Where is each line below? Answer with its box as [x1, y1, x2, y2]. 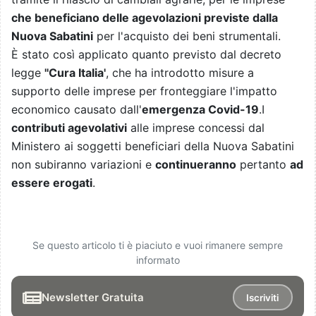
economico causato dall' [11, 102, 142, 117]
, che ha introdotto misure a [106, 66, 254, 80]
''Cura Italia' [44, 66, 106, 80]
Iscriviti [246, 291, 279, 303]
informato [135, 254, 180, 267]
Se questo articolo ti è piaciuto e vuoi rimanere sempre [32, 239, 283, 252]
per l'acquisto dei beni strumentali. [93, 29, 281, 44]
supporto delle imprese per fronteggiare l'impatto [11, 84, 277, 99]
